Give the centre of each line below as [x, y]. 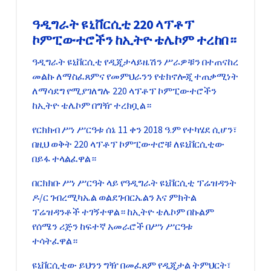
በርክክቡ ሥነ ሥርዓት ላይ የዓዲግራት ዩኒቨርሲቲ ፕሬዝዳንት [134, 183]
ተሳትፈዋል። [55, 241]
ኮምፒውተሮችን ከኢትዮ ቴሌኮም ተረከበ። [134, 41]
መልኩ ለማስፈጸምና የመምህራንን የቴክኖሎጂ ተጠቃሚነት [135, 77]
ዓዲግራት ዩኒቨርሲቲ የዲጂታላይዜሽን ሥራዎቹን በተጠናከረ [135, 62]
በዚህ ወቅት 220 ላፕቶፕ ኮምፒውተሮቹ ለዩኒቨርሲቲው [128, 144]
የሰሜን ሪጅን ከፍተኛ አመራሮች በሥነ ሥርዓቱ [113, 227]
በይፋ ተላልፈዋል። [64, 159]
